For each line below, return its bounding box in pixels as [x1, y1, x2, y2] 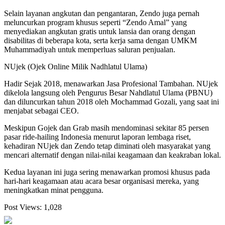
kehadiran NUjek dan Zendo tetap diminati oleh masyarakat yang [4, 142, 210, 151]
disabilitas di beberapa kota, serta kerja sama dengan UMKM [4, 36, 197, 45]
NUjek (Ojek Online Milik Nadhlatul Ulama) [4, 62, 147, 71]
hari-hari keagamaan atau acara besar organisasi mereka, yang [4, 177, 199, 186]
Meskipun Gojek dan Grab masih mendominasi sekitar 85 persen [4, 124, 209, 133]
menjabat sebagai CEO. [4, 106, 79, 116]
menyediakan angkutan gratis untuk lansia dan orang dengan [4, 27, 195, 36]
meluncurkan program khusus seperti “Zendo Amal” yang [4, 18, 187, 27]
